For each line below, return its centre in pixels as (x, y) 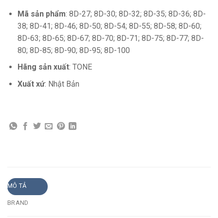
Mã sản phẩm (41, 14)
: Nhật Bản (62, 84)
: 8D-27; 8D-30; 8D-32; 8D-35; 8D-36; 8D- (136, 14)
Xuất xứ (31, 84)
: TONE (80, 67)
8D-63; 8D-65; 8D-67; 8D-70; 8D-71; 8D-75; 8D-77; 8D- (110, 38)
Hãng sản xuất (43, 67)
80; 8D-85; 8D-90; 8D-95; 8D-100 (73, 50)
